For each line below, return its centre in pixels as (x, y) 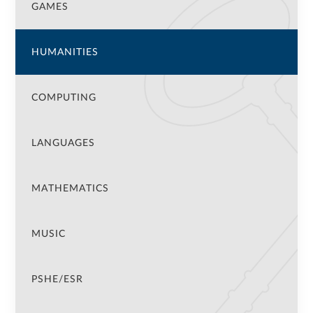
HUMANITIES (65, 52)
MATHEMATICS (70, 188)
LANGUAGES (63, 143)
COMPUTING (64, 97)
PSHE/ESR (57, 279)
